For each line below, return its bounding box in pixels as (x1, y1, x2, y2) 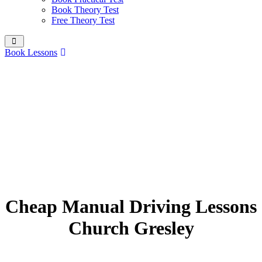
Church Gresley (68, 218, 194, 239)
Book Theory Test (51, 5, 119, 15)
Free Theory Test (51, 15, 115, 25)
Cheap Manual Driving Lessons (5, 196, 257, 218)
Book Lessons (5, 47, 57, 57)
